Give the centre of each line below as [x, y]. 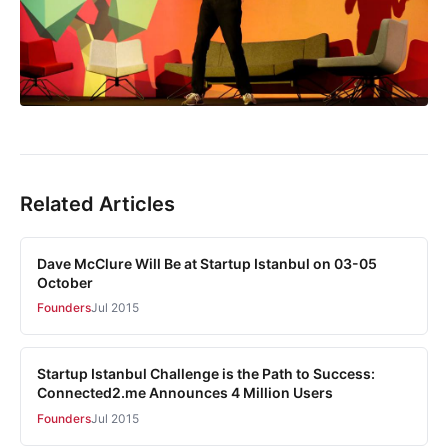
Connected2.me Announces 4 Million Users [185, 393]
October [65, 283]
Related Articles [97, 204]
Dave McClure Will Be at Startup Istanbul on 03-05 [207, 264]
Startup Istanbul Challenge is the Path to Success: [206, 374]
